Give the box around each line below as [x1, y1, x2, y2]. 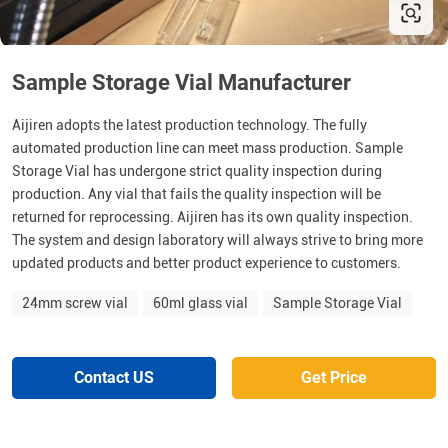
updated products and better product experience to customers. [12, 255, 401, 271]
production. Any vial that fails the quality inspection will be [12, 186, 381, 202]
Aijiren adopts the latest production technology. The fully [12, 117, 367, 133]
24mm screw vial [22, 295, 128, 311]
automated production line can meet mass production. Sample [12, 140, 403, 156]
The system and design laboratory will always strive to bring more [12, 232, 423, 248]
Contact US [73, 368, 154, 387]
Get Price [301, 368, 368, 387]
